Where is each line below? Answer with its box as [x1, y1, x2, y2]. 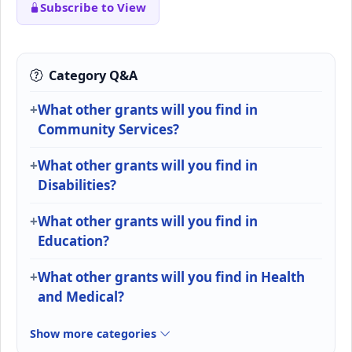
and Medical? [38, 288, 124, 306]
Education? [38, 232, 109, 251]
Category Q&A [49, 67, 137, 85]
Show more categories [30, 326, 159, 342]
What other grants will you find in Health [38, 268, 305, 287]
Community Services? [38, 120, 179, 139]
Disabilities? [38, 176, 116, 195]
